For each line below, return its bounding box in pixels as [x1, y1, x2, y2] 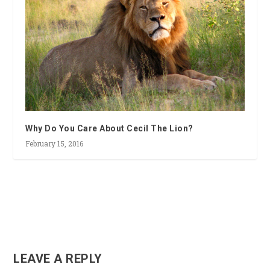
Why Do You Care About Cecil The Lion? [25, 123, 193, 133]
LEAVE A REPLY [13, 251, 102, 266]
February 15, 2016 [25, 138, 84, 148]
